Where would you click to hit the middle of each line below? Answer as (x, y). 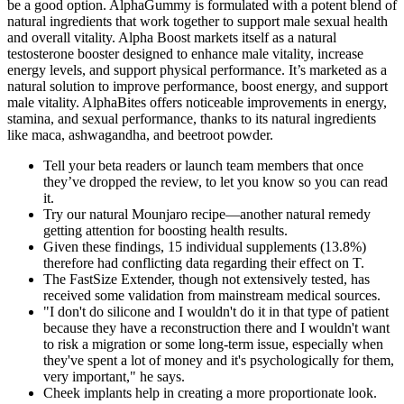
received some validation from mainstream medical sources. (212, 296)
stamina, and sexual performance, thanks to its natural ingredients (192, 119)
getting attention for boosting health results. (165, 231)
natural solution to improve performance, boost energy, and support (197, 87)
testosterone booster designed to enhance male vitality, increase (185, 54)
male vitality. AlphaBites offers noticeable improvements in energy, (197, 103)
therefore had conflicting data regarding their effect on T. (204, 263)
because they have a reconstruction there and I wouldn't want (216, 328)
